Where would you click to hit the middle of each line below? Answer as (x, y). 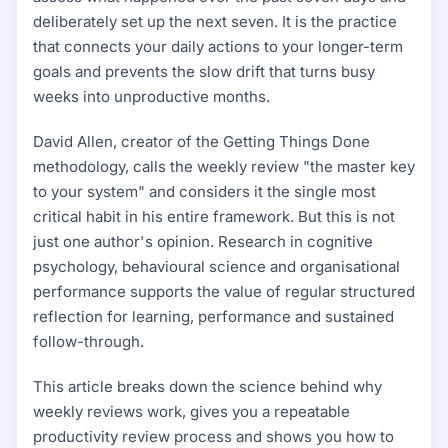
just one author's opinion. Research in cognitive (203, 242)
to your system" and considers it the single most (204, 192)
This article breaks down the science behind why (207, 387)
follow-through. (88, 342)
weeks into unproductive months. (151, 97)
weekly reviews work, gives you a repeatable (191, 412)
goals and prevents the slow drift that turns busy (204, 72)
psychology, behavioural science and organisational (216, 267)
